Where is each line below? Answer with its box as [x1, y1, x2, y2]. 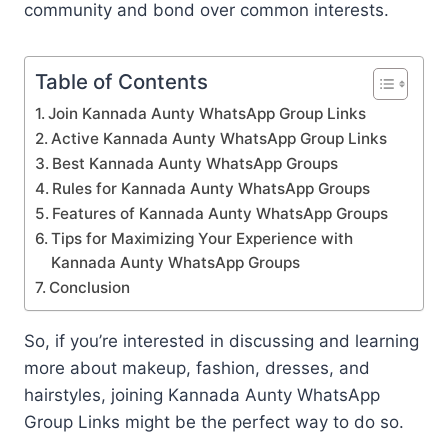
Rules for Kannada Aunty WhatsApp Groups [52, 178, 371, 198]
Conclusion [49, 277, 131, 297]
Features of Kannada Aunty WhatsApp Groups [52, 203, 389, 223]
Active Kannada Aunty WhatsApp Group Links [51, 128, 388, 148]
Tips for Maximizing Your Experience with [51, 228, 354, 248]
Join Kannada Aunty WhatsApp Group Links [48, 103, 367, 123]
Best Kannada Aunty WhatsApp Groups [52, 153, 339, 173]
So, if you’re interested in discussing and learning [24, 330, 419, 351]
